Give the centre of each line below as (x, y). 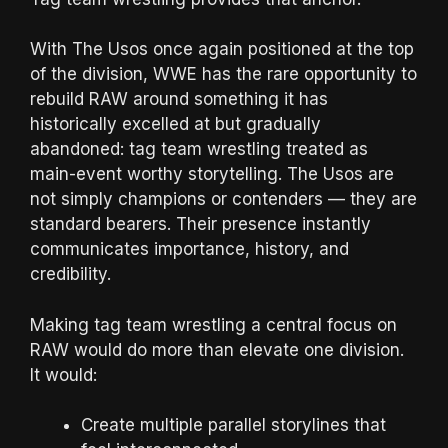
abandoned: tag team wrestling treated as (199, 149)
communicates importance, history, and (189, 249)
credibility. (70, 274)
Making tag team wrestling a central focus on (213, 324)
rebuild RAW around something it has (179, 99)
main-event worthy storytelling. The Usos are (212, 174)
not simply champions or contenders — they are (223, 199)
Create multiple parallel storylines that (233, 425)
